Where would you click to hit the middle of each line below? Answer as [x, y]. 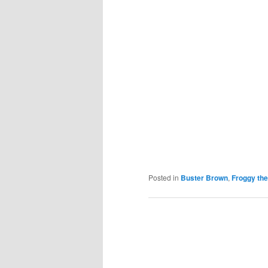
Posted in [164, 177]
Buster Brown [204, 177]
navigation [168, 234]
